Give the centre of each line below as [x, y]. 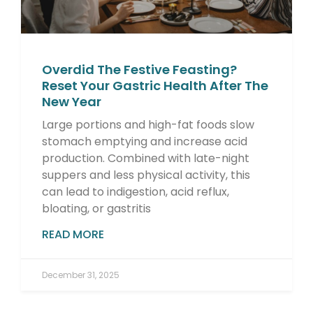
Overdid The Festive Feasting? [139, 69]
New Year [72, 101]
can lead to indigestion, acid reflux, [136, 191]
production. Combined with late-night [146, 158]
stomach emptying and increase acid [145, 141]
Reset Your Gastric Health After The [155, 85]
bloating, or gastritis [96, 208]
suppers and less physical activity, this [146, 175]
